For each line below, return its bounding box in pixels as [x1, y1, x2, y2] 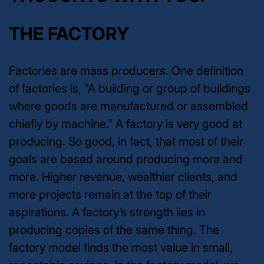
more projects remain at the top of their [9, 187, 212, 202]
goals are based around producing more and [9, 151, 243, 166]
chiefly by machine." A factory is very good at [9, 116, 242, 131]
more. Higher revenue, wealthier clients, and [9, 169, 237, 184]
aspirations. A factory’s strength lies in [9, 204, 205, 219]
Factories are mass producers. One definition [9, 63, 243, 78]
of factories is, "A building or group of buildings [9, 81, 250, 95]
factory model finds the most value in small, [9, 240, 233, 255]
